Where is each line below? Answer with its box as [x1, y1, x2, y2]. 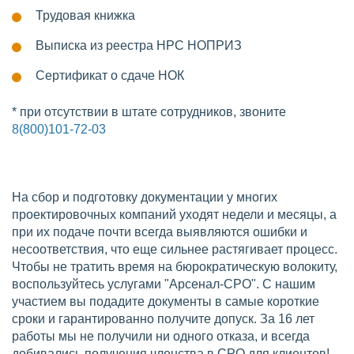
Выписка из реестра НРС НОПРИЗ [36, 39, 242, 52]
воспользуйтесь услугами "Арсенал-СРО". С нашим [12, 277, 315, 291]
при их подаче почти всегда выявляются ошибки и [12, 225, 307, 239]
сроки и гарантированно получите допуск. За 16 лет [12, 312, 314, 326]
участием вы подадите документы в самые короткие [12, 295, 319, 308]
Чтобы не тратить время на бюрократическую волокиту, [12, 260, 337, 273]
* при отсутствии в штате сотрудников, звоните [12, 105, 286, 119]
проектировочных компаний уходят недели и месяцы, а [12, 208, 337, 221]
